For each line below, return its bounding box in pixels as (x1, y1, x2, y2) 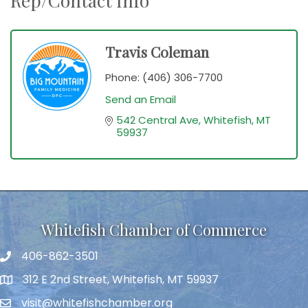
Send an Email (105, 92, 176, 107)
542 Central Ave (116, 113, 199, 128)
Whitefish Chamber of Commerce (41, 219, 267, 241)
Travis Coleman (105, 42, 209, 62)
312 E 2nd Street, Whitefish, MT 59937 (23, 272, 219, 288)
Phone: (105, 70, 140, 85)
